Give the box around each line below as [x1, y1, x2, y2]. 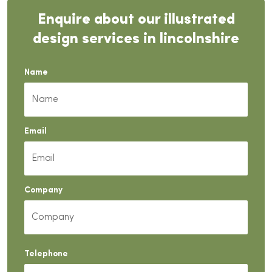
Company [24, 185, 63, 195]
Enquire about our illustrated [37, 12, 235, 27]
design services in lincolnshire [33, 32, 239, 47]
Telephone [24, 249, 68, 259]
